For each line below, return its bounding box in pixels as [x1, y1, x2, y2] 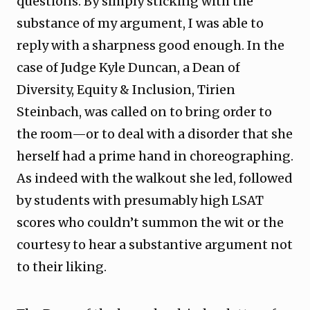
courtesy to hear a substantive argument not [17, 237, 293, 253]
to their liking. [17, 259, 107, 275]
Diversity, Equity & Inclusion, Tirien [17, 82, 235, 98]
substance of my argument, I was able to [17, 15, 264, 31]
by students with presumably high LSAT [17, 192, 264, 208]
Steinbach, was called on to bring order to [17, 104, 272, 120]
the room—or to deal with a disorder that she [17, 126, 293, 142]
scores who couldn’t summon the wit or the [17, 215, 284, 230]
